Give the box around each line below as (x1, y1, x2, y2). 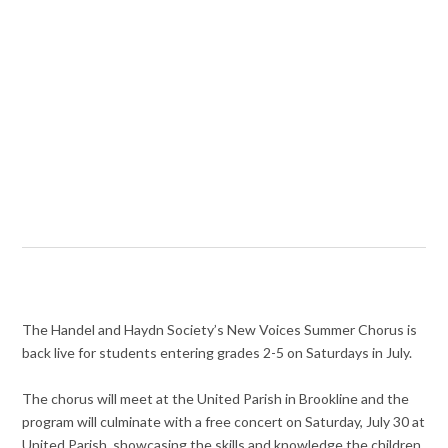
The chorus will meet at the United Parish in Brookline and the (22, 390, 410, 408)
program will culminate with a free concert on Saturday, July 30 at (22, 413, 426, 431)
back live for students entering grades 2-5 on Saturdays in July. (22, 344, 413, 362)
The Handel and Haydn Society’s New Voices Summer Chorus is (22, 321, 418, 339)
